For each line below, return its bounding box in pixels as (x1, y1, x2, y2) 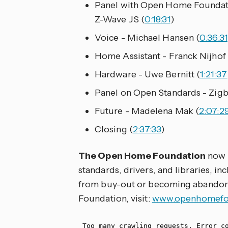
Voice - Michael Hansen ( (95, 32, 200, 43)
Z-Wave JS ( (95, 13, 145, 25)
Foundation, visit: (78, 192, 152, 204)
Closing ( (95, 123, 133, 135)
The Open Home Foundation (78, 150, 206, 161)
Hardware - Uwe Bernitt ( (95, 68, 201, 80)
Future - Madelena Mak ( (95, 105, 199, 117)
